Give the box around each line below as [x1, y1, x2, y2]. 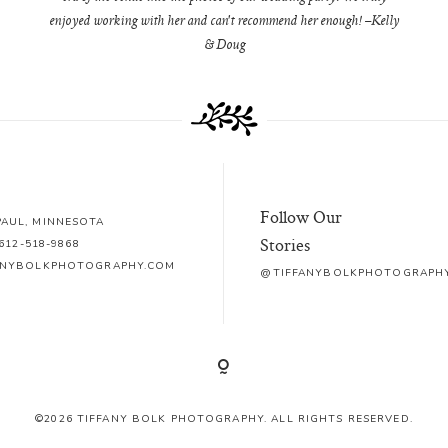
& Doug [203, 38, 245, 53]
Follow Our [260, 205, 343, 229]
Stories [260, 233, 311, 257]
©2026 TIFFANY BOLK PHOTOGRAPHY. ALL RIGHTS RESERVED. [35, 411, 413, 426]
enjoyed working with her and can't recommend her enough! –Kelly [49, 14, 400, 29]
